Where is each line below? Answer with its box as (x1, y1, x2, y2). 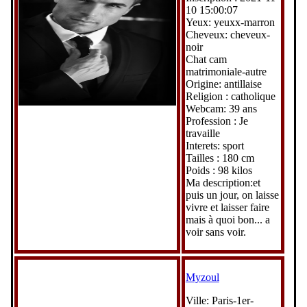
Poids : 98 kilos (185, 164, 252, 176)
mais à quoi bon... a (185, 213, 270, 225)
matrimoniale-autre (185, 65, 267, 77)
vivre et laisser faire (185, 201, 269, 213)
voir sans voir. (185, 225, 246, 238)
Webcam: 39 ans (185, 102, 257, 114)
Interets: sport (185, 139, 244, 151)
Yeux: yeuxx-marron (185, 16, 275, 28)
